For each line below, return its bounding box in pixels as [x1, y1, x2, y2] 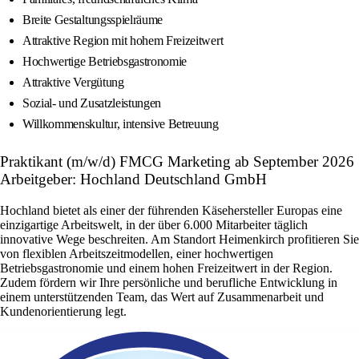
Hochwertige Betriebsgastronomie [22, 54, 188, 69]
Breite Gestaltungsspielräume [22, 13, 163, 27]
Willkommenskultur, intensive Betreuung [22, 117, 219, 131]
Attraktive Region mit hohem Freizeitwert [22, 34, 224, 48]
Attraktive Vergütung [22, 75, 124, 90]
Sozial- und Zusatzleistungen [22, 96, 162, 111]
